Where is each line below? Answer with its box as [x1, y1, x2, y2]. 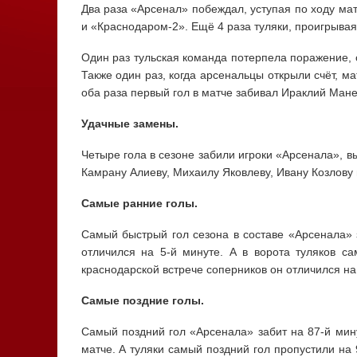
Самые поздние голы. [80, 294, 204, 308]
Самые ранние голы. [80, 197, 198, 210]
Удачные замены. [80, 117, 178, 131]
